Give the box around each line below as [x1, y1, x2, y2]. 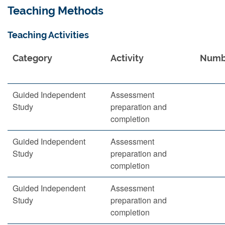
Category [13, 53, 52, 63]
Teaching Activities [8, 30, 89, 40]
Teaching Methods [8, 5, 103, 17]
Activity [110, 53, 144, 63]
